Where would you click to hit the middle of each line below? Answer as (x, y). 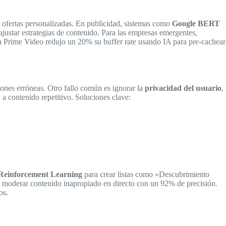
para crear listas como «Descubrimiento (146, 175)
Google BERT (196, 23)
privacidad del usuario (183, 88)
